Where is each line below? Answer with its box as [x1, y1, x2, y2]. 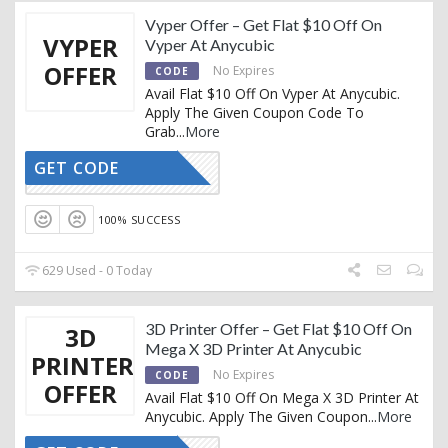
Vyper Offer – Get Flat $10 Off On [145, 15, 382, 35]
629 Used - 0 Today [39, 261, 153, 279]
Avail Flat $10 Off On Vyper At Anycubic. [145, 84, 400, 104]
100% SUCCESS [98, 212, 181, 228]
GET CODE [34, 157, 119, 180]
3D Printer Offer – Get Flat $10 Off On [145, 318, 412, 338]
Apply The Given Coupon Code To [145, 103, 364, 123]
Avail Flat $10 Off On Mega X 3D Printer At [145, 387, 419, 407]
